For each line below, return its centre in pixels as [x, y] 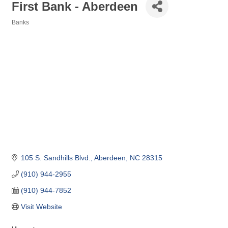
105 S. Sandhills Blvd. [55, 158]
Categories [27, 30]
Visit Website [41, 206]
